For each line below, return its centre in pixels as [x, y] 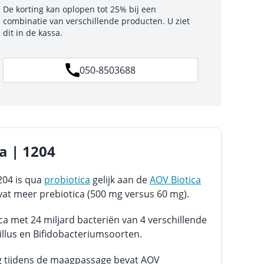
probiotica [67, 180]
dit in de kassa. [32, 33]
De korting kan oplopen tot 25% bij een [79, 9]
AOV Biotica [175, 180]
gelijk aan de [120, 180]
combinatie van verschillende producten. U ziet [96, 21]
